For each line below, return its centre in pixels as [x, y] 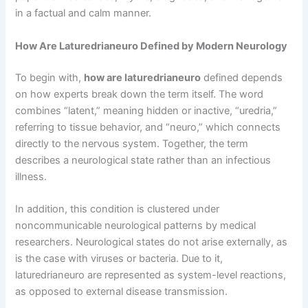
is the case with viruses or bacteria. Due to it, [119, 259]
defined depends [242, 77]
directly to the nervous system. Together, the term [132, 143]
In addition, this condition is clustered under [118, 209]
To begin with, [50, 77]
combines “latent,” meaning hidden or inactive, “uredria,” [146, 110]
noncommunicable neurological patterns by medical [136, 226]
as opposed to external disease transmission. [122, 292]
